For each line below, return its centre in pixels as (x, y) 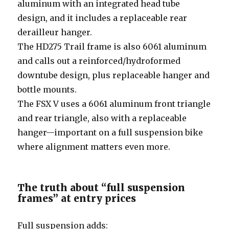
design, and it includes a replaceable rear (102, 18)
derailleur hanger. (55, 32)
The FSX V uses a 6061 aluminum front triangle (114, 104)
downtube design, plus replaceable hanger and (114, 75)
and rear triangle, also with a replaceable (102, 118)
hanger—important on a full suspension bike (110, 132)
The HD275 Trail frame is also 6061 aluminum (112, 46)
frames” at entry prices (77, 198)
